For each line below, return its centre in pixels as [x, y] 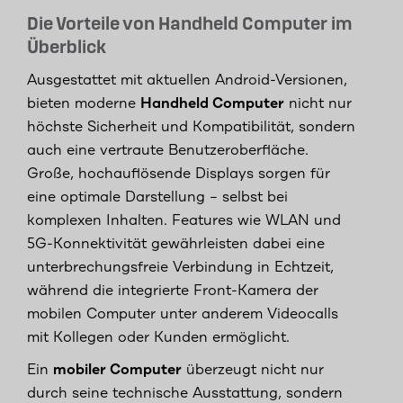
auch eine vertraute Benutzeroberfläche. [168, 151]
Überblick [67, 48]
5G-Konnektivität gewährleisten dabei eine [176, 244]
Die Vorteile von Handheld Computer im [190, 25]
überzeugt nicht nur [253, 370]
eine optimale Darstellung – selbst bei [157, 197]
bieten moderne [84, 104]
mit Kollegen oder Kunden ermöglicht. [158, 338]
